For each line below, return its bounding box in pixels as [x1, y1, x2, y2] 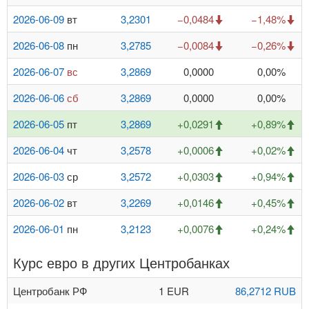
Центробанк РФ [13, 283, 87, 299]
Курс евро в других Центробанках [13, 252, 230, 273]
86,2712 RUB [235, 283, 296, 299]
